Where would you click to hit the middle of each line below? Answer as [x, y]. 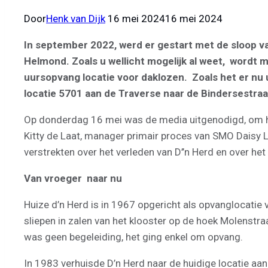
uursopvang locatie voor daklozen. [106, 77]
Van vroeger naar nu [73, 178]
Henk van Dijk [76, 18]
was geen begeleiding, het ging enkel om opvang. [133, 237]
